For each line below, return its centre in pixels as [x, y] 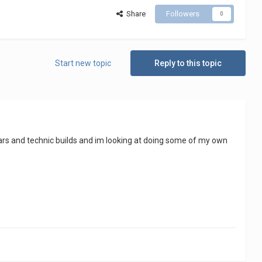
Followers [182, 14]
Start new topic [83, 63]
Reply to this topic [188, 63]
